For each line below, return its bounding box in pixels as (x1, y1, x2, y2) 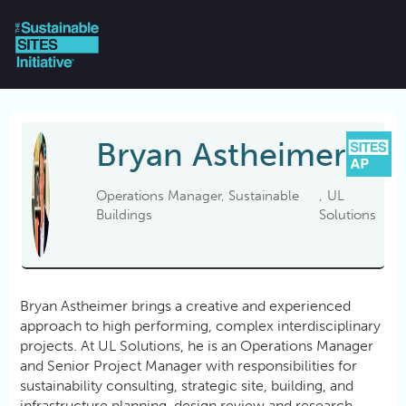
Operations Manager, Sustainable (96, 188, 299, 205)
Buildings (96, 207, 152, 224)
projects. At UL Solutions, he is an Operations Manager (20, 337, 373, 355)
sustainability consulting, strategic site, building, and (20, 377, 353, 395)
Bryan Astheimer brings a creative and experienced (20, 297, 351, 315)
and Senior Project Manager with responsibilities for (20, 357, 357, 375)
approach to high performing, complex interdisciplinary (20, 317, 381, 335)
